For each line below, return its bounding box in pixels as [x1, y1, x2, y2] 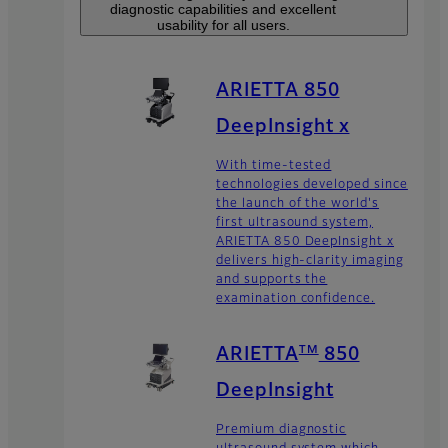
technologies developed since [216, 178, 408, 191]
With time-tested [216, 159, 332, 172]
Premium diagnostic [216, 423, 347, 436]
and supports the [216, 273, 328, 286]
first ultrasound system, [216, 216, 374, 229]
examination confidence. [216, 292, 376, 305]
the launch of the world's [216, 197, 380, 210]
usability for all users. [156, 17, 290, 34]
